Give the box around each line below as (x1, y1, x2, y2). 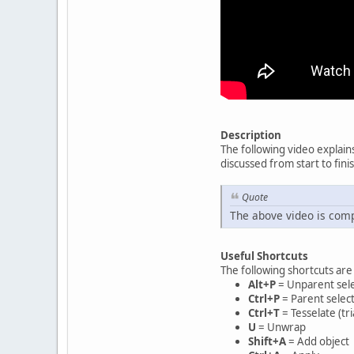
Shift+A (248, 334, 286, 349)
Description (220, 128, 281, 143)
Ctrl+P (248, 292, 280, 307)
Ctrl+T (248, 306, 280, 321)
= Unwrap (256, 320, 306, 335)
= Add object (286, 334, 349, 349)
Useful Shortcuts (220, 249, 308, 264)
